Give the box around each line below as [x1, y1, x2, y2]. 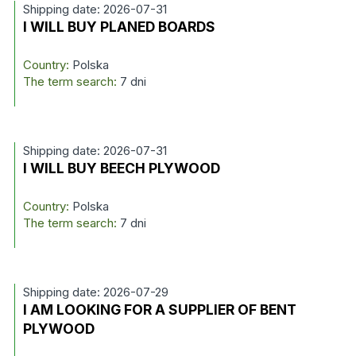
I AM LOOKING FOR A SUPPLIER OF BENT [22, 301, 296, 318]
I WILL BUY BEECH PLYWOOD [22, 160, 220, 176]
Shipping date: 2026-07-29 [22, 284, 168, 300]
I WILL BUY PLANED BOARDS [22, 18, 215, 35]
